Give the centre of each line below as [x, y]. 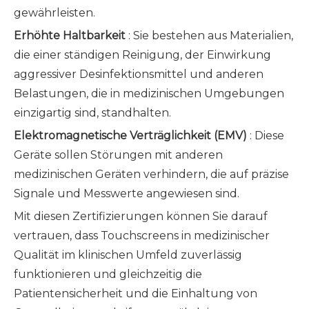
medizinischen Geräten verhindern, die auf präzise [151, 174]
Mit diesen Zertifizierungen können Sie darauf [141, 216]
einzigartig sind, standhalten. [92, 113]
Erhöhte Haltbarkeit [71, 36]
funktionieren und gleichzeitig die [108, 274]
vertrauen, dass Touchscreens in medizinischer [142, 236]
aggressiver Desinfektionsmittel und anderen [139, 74]
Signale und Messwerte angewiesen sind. [127, 193]
